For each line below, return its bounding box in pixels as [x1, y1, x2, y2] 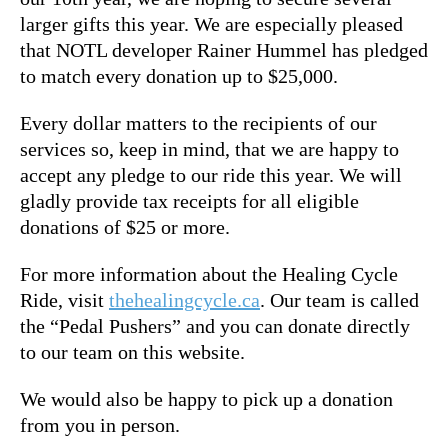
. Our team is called [260, 288, 419, 311]
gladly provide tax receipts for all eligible [20, 189, 359, 212]
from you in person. [20, 413, 180, 436]
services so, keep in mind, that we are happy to [20, 137, 399, 160]
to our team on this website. [20, 340, 245, 363]
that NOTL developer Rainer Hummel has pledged [20, 38, 428, 61]
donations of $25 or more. [20, 215, 230, 238]
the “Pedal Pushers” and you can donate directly [20, 314, 410, 337]
